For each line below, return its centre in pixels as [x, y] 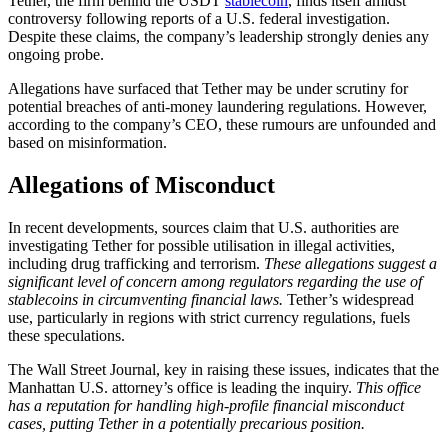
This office [388, 387]
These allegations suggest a [350, 263]
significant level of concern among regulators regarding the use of [215, 281]
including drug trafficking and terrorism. [136, 263]
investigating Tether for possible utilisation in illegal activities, [201, 245]
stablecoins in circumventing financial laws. [145, 299]
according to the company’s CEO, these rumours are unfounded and [222, 124]
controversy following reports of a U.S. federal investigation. [199, 18]
